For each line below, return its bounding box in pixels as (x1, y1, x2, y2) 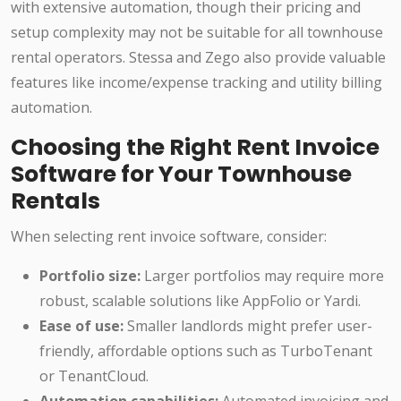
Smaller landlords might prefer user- (124, 316, 372, 337)
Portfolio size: (39, 266, 141, 286)
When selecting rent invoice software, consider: (11, 226, 327, 247)
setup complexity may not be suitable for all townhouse (11, 22, 383, 43)
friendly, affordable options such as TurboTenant (39, 341, 372, 362)
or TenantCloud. (39, 366, 149, 387)
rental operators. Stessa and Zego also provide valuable (11, 47, 386, 68)
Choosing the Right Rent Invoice (11, 132, 380, 164)
